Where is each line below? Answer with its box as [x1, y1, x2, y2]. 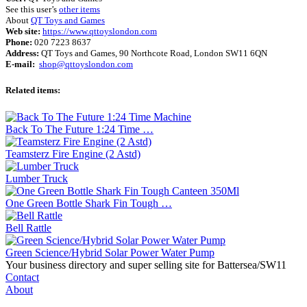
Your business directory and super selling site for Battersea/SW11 [5, 259, 286, 271]
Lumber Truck [5, 173, 68, 185]
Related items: [5, 84, 60, 95]
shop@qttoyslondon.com [39, 58, 133, 69]
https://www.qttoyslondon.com [42, 25, 157, 36]
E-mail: [5, 58, 35, 69]
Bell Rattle [5, 222, 51, 234]
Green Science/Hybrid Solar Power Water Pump [5, 247, 214, 259]
